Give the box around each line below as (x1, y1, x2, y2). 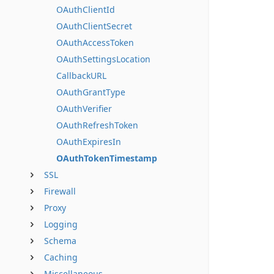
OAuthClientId (56, 4, 115, 15)
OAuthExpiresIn (56, 136, 121, 147)
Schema (44, 235, 76, 246)
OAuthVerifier (56, 103, 112, 114)
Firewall (44, 185, 76, 197)
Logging (44, 218, 78, 230)
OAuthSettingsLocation (56, 53, 150, 65)
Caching (44, 251, 78, 263)
